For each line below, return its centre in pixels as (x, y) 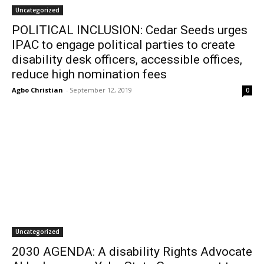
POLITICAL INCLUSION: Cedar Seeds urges (130, 30)
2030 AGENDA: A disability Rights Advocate (132, 252)
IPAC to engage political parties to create (123, 45)
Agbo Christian (37, 90)
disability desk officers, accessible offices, (127, 60)
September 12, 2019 (101, 90)
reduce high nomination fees (89, 74)
